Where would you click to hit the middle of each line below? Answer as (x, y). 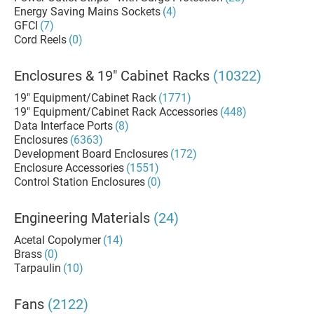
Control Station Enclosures (80, 182)
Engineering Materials (82, 218)
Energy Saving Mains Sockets (87, 12)
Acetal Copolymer (57, 240)
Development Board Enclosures (91, 154)
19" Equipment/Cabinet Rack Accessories (116, 112)
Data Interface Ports (63, 126)
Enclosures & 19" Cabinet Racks (112, 76)
